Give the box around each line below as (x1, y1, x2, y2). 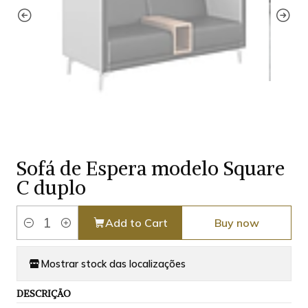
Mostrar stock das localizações (41, 257, 186, 270)
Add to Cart (104, 216, 168, 230)
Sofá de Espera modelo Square (16, 156, 285, 181)
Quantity (16, 224, 56, 237)
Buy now (214, 216, 259, 230)
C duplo (16, 175, 86, 201)
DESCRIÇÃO (16, 288, 71, 300)
